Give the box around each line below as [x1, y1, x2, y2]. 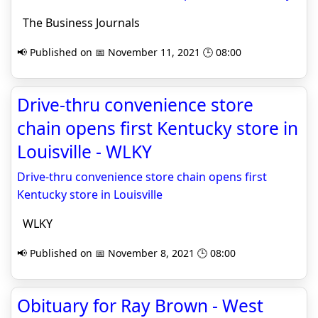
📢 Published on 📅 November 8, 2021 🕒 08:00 [17, 246, 236, 260]
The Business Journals [17, 15, 140, 31]
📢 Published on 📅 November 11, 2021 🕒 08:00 [17, 45, 241, 59]
